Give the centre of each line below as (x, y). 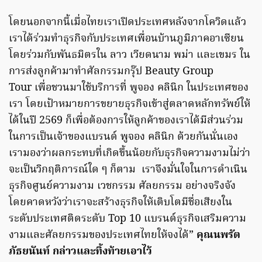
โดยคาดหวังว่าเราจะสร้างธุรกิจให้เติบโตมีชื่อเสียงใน (120, 203)
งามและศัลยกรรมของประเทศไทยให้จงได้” (103, 236)
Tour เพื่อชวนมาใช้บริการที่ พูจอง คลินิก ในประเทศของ (129, 88)
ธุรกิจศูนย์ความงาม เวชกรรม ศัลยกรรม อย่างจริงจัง (122, 187)
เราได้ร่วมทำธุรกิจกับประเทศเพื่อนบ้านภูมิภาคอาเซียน (126, 39)
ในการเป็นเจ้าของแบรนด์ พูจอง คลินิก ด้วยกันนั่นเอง (123, 137)
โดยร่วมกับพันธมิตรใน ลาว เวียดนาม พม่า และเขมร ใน (130, 56)
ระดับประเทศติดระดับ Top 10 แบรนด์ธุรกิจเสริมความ (127, 219)
